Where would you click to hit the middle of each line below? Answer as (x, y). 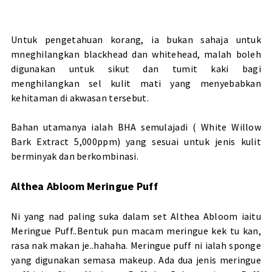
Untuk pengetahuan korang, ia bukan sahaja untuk (136, 40)
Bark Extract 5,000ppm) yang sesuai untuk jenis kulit (136, 142)
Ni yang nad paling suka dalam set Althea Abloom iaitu (136, 216)
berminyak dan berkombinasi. (75, 156)
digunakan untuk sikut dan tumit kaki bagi (136, 69)
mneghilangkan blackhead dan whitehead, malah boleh (136, 54)
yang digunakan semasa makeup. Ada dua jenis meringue (136, 260)
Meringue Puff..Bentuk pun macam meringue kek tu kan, (136, 231)
